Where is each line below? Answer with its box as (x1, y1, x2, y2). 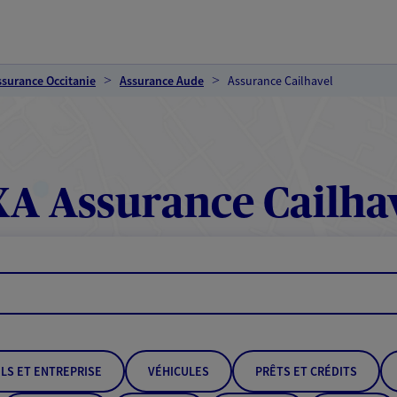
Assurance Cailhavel (228, 73, 333, 89)
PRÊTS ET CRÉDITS (255, 363, 357, 379)
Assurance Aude (120, 73, 204, 89)
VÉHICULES (148, 363, 209, 379)
